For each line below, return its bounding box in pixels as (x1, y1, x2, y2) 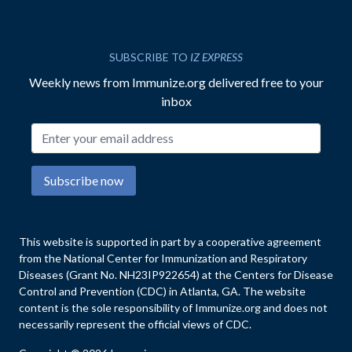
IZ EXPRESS (190, 50, 243, 64)
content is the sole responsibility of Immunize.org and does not (19, 301, 328, 315)
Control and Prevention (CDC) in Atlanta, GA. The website (19, 284, 306, 299)
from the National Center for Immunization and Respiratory (19, 251, 307, 266)
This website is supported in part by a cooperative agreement (19, 235, 321, 249)
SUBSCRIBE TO (109, 50, 190, 64)
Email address (175, 124, 250, 140)
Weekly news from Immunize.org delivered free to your (28, 75, 324, 90)
